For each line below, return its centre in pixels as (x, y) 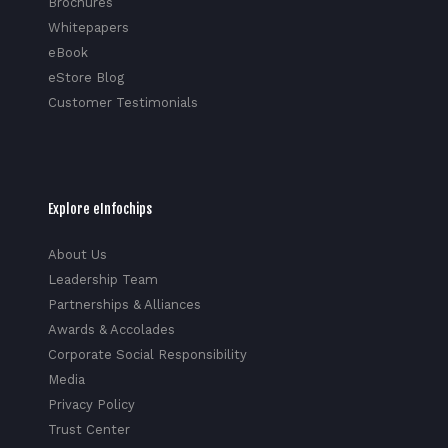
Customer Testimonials (122, 102)
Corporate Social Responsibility (147, 354)
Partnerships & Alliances (124, 304)
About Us (77, 254)
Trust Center (88, 429)
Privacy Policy (91, 404)
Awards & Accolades (111, 329)
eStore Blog (85, 77)
